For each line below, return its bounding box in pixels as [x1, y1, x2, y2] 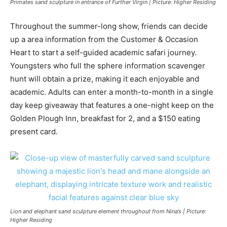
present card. [10, 126, 58, 136]
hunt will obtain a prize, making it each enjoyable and [10, 73, 199, 84]
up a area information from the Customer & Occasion [10, 34, 198, 44]
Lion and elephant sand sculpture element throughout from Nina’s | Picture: [10, 207, 206, 215]
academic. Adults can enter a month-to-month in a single [10, 87, 213, 97]
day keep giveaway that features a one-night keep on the [10, 100, 214, 110]
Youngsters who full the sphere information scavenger [10, 60, 205, 70]
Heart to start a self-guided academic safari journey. [10, 47, 197, 57]
